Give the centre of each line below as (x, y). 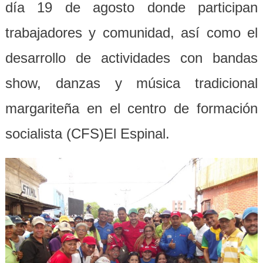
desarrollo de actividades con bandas (131, 58)
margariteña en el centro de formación (131, 108)
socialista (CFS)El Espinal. (87, 133)
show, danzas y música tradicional (131, 83)
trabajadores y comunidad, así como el (131, 32)
